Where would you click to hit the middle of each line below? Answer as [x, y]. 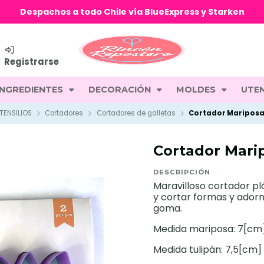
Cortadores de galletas [136, 113]
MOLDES [197, 90]
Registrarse [32, 62]
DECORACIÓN [121, 90]
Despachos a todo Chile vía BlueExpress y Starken [132, 12]
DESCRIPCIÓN [182, 172]
